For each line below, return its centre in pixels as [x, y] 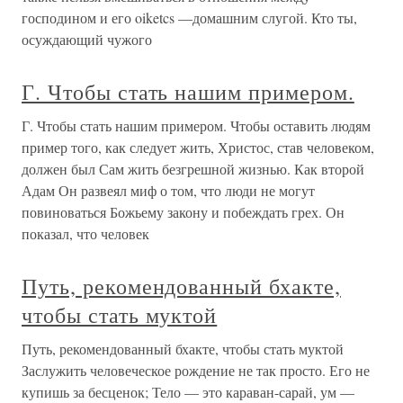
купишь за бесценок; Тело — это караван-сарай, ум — [188, 392]
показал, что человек [85, 233]
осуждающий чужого [87, 39]
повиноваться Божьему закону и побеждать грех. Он [183, 212]
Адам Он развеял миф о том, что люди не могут [168, 190]
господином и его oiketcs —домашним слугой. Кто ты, [189, 18]
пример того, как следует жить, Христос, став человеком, [198, 147]
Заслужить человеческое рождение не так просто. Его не [196, 370]
